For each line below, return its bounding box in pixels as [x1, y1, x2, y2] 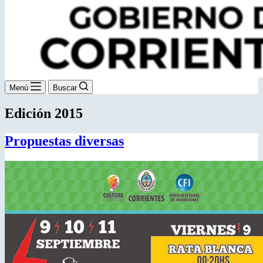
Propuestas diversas [5, 133, 124, 149]
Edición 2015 [5, 105, 83, 121]
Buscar [53, 83, 77, 92]
